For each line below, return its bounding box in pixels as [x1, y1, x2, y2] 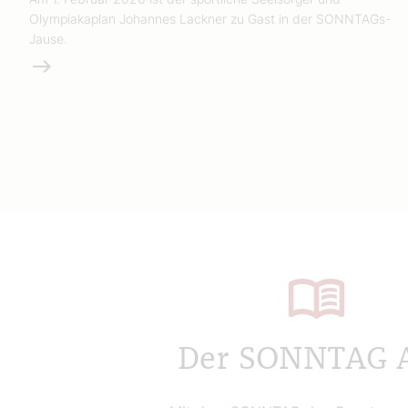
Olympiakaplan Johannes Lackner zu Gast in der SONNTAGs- [29, 10, 391, 26]
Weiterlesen [29, 56, 108, 75]
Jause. [29, 30, 67, 46]
